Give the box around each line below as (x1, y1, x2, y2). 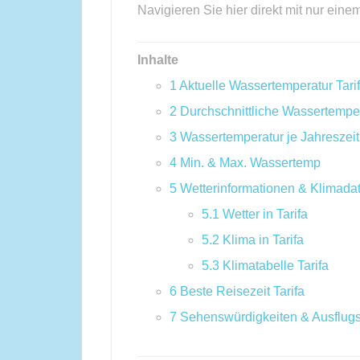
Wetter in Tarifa (223, 207, 308, 221)
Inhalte (137, 53, 178, 67)
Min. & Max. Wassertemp (180, 156, 321, 170)
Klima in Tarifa (223, 233, 304, 247)
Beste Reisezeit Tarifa (180, 284, 305, 298)
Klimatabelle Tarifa (223, 259, 329, 272)
